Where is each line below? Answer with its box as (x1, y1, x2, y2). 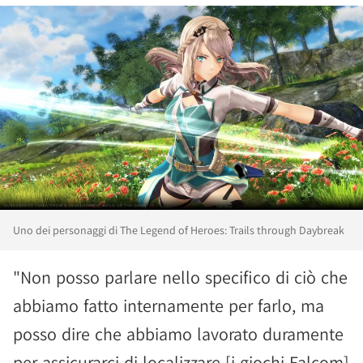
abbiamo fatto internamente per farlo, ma (13, 294, 324, 317)
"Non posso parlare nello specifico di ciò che (13, 266, 348, 288)
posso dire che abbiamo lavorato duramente (13, 322, 344, 345)
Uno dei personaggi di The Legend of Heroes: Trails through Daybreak (13, 223, 344, 237)
